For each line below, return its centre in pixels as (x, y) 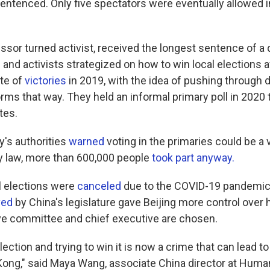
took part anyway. (193, 157)
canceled (99, 186)
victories (46, 80)
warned (86, 141)
